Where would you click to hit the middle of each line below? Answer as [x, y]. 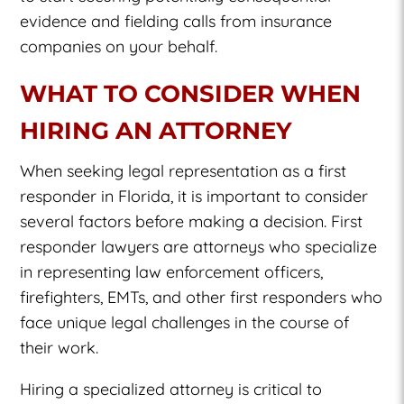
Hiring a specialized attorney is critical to [171, 389]
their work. [60, 347]
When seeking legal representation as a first [184, 170]
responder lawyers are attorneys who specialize [199, 246]
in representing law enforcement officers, [172, 271]
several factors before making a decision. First [192, 221]
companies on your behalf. [119, 46]
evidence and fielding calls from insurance [176, 21]
